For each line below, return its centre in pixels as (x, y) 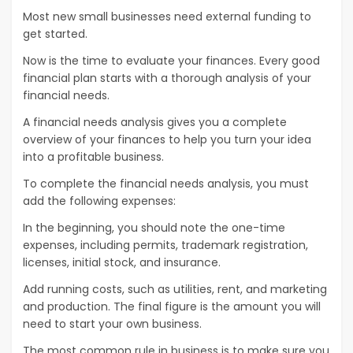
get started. (55, 34)
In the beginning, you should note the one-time (154, 228)
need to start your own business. (112, 324)
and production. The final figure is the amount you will (172, 307)
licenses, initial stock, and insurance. (122, 263)
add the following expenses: (99, 201)
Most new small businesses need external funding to (167, 17)
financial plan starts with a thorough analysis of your (167, 78)
